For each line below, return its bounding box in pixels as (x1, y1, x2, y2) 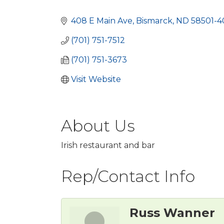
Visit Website (71, 74, 121, 84)
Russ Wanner (129, 205, 215, 220)
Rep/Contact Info (61, 166, 195, 186)
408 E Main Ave (71, 16, 132, 25)
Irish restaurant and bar (61, 140, 155, 150)
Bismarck (136, 16, 172, 25)
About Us (61, 115, 135, 135)
